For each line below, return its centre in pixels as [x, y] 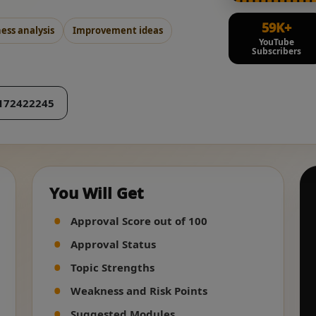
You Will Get [97, 192]
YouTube [276, 42]
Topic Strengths [113, 267]
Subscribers [276, 51]
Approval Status [114, 244]
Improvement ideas [118, 31]
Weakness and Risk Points [139, 290]
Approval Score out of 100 [139, 220]
